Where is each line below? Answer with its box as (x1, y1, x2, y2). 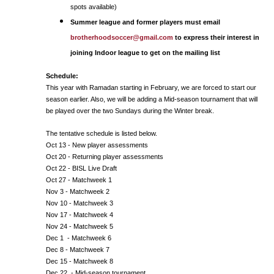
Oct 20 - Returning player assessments (46, 153, 163, 160)
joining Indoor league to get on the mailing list (70, 49, 220, 56)
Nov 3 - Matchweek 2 (46, 188, 109, 195)
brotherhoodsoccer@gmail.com (70, 34, 173, 41)
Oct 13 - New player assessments (46, 141, 148, 149)
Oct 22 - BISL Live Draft (46, 165, 119, 172)
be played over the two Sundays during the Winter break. (46, 107, 214, 114)
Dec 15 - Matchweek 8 (46, 257, 113, 265)
